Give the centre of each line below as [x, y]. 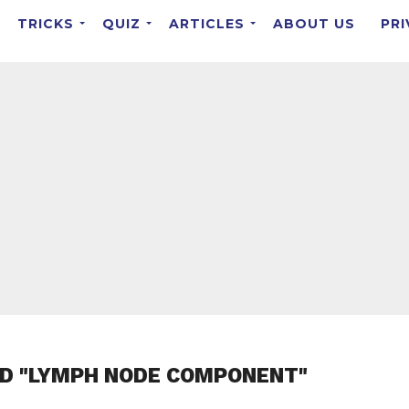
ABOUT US [314, 23]
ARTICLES [207, 23]
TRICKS [46, 23]
